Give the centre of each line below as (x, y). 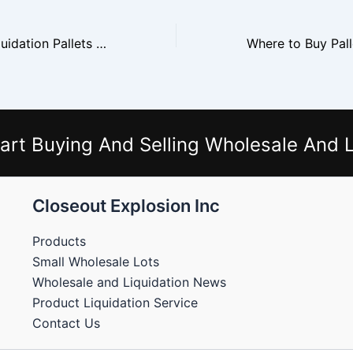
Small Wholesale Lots (95, 262)
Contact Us (66, 323)
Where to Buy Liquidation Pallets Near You (101, 43)
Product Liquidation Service (115, 303)
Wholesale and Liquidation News (129, 282)
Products (59, 242)
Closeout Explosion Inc (126, 205)
